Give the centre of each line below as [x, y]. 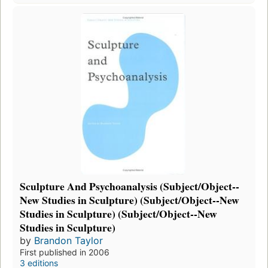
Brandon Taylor [68, 240]
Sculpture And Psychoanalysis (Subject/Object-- [130, 186]
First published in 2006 [65, 252]
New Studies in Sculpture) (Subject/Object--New [130, 200]
